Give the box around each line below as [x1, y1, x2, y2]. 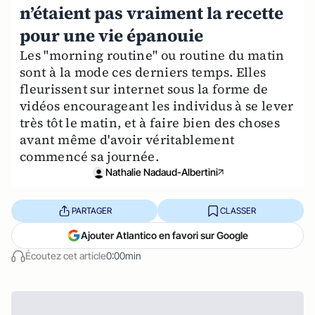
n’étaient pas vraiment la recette [20, 1, 283, 25]
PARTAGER [71, 205, 112, 216]
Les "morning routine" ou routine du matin [20, 46, 285, 64]
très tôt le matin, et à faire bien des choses [20, 114, 281, 131]
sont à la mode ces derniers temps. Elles [20, 63, 266, 81]
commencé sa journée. [20, 148, 160, 165]
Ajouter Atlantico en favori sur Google [81, 229, 248, 241]
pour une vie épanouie [20, 24, 203, 47]
